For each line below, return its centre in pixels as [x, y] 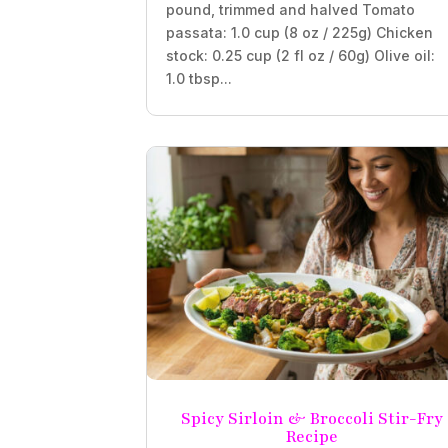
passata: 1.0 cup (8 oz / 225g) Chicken [300, 32]
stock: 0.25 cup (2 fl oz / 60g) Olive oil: [301, 55]
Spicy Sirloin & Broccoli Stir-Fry [311, 419]
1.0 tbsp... [199, 78]
